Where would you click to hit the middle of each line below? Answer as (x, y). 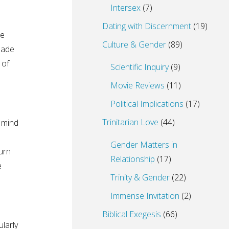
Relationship (133, 159)
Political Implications (147, 104)
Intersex (125, 7)
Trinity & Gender (140, 177)
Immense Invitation (145, 196)
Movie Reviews (138, 85)
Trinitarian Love (130, 122)
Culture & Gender (134, 44)
